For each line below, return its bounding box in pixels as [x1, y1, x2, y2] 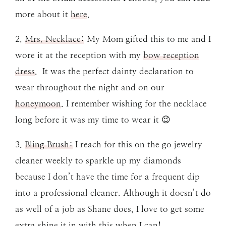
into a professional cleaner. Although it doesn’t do [15, 187, 211, 198]
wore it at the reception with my [15, 49, 143, 60]
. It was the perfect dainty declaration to [35, 66, 194, 76]
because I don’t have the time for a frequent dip [15, 171, 200, 182]
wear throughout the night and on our [15, 82, 164, 92]
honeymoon [15, 98, 61, 108]
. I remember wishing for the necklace [61, 98, 207, 108]
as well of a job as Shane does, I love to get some [15, 203, 204, 214]
